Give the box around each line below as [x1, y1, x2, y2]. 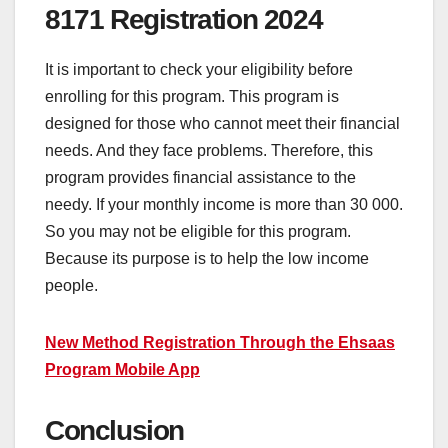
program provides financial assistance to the [45, 168, 356, 186]
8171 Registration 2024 [45, 3, 323, 35]
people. [45, 276, 98, 294]
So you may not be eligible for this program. [45, 222, 351, 240]
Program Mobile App [45, 360, 200, 378]
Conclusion [45, 414, 184, 446]
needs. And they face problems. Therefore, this [45, 141, 373, 159]
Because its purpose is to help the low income [45, 249, 369, 267]
